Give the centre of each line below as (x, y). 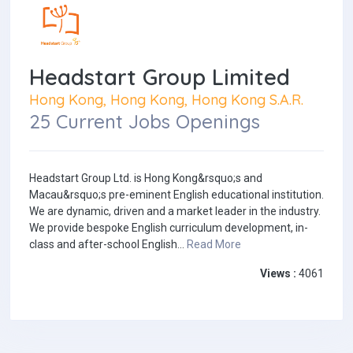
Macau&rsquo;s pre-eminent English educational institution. (176, 195)
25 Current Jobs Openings (145, 122)
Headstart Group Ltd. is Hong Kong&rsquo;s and (146, 178)
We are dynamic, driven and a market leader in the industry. (175, 212)
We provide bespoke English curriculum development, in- (169, 228)
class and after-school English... (108, 245)
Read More (214, 245)
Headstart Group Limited (160, 77)
